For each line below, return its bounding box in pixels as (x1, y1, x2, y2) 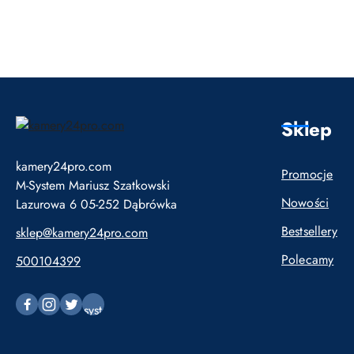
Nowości (281, 194, 330, 212)
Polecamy (281, 250, 334, 269)
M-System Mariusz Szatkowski (16, 176, 170, 195)
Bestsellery (281, 222, 337, 240)
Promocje (281, 165, 333, 183)
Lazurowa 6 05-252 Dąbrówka (16, 195, 177, 214)
